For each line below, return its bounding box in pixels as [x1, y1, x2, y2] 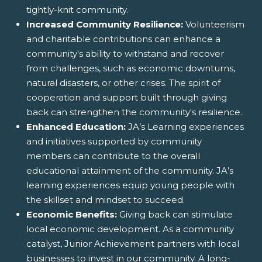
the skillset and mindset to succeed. [26, 194, 185, 205]
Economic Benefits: [26, 208, 117, 220]
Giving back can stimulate [117, 208, 233, 220]
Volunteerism [183, 18, 244, 30]
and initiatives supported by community [26, 135, 202, 147]
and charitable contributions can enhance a [26, 33, 220, 44]
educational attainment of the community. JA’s [26, 164, 233, 176]
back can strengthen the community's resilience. [26, 106, 242, 118]
